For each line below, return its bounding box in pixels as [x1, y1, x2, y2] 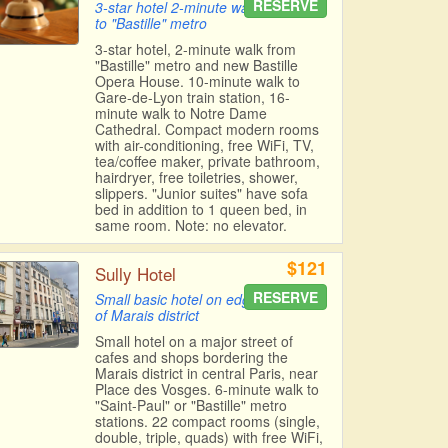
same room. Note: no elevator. [94, 215, 287, 236]
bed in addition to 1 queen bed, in [94, 199, 307, 220]
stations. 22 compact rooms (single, [94, 411, 320, 432]
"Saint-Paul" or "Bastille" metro [94, 395, 287, 416]
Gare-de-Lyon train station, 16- [94, 87, 290, 108]
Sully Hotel [94, 261, 176, 287]
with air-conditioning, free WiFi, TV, [94, 135, 314, 156]
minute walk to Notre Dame [94, 103, 267, 124]
